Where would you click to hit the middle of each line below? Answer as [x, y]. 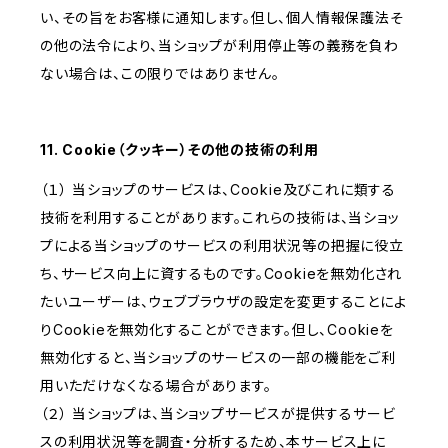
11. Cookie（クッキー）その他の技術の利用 [180, 150]
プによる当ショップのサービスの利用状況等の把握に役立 [222, 246]
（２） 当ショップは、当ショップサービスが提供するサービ [218, 414]
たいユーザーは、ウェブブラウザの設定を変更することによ [223, 302]
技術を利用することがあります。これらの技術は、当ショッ [220, 218]
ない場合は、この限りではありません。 [160, 74]
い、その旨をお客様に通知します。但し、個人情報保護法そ [222, 18]
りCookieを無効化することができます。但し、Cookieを [217, 330]
